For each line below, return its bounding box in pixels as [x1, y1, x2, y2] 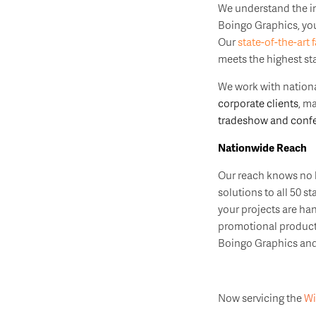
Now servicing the [217, 290, 304, 305]
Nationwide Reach [217, 140, 307, 155]
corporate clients [217, 95, 298, 111]
